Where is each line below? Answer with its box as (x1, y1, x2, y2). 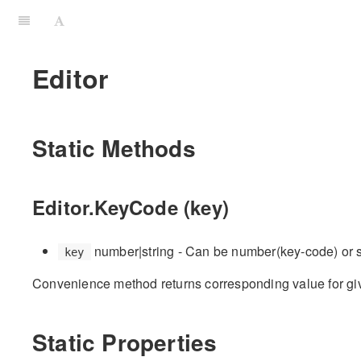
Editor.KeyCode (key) (32, 193, 229, 222)
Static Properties (32, 325, 218, 359)
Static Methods (32, 131, 196, 164)
